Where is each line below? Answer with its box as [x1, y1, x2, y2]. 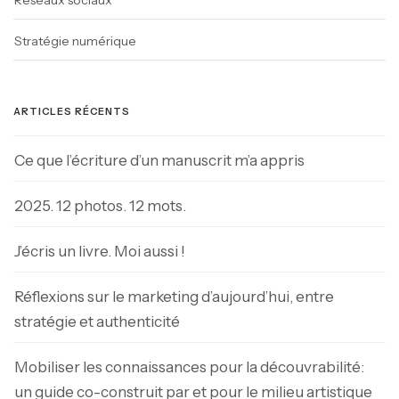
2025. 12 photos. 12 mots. [14, 197, 186, 216]
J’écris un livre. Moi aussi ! [14, 242, 185, 261]
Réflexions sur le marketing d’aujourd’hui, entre [14, 288, 334, 306]
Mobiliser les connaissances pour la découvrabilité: [14, 358, 364, 377]
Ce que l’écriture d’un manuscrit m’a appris [14, 151, 305, 170]
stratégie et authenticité [14, 313, 180, 331]
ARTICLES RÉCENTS [13, 105, 130, 118]
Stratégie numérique [14, 33, 136, 50]
